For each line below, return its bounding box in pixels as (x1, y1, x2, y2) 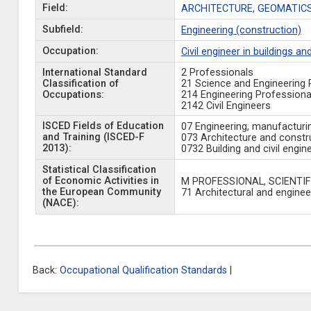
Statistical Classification (42, 164, 156, 176)
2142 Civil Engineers (180, 100, 271, 112)
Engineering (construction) (180, 24, 301, 36)
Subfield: (42, 24, 83, 35)
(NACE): (42, 197, 79, 209)
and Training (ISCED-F (42, 131, 144, 143)
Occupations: (42, 89, 104, 101)
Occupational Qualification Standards (59, 264, 227, 276)
